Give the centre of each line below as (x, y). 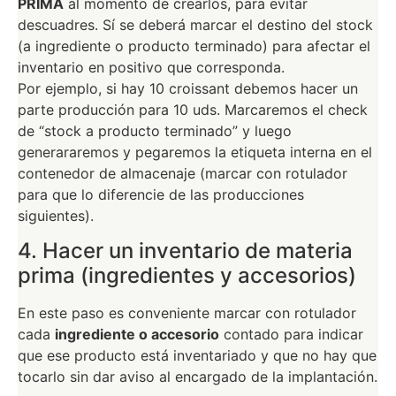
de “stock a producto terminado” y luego (155, 130)
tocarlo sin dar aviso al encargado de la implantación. (198, 376)
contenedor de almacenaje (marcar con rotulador (183, 173)
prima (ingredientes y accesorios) (187, 275)
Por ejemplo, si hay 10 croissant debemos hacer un (188, 88)
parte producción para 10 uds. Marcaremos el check (193, 109)
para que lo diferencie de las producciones (161, 194)
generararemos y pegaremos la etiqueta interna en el (195, 152)
